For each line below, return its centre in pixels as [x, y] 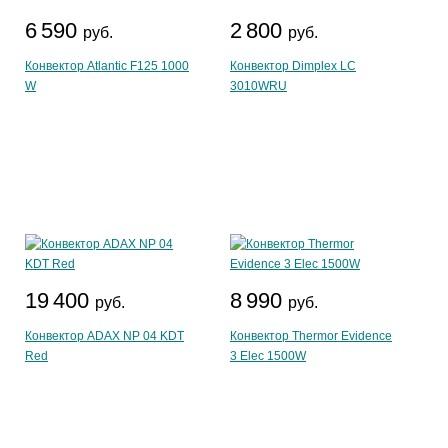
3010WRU [258, 86]
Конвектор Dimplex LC [293, 66]
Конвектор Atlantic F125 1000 [107, 66]
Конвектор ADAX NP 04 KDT [104, 336]
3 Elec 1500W [268, 356]
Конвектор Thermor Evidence [311, 336]
